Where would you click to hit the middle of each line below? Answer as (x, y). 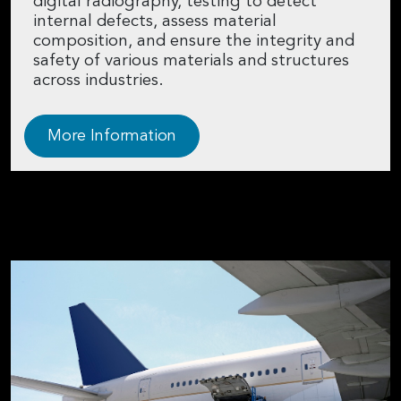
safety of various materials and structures (191, 61)
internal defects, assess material (155, 21)
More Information (112, 136)
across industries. (98, 81)
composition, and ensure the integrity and (194, 41)
